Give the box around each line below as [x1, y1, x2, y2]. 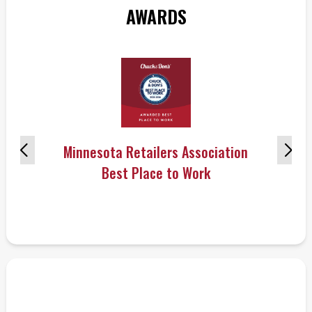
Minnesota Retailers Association [63, 141, 249, 162]
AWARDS [125, 3, 187, 30]
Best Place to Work [101, 162, 210, 183]
